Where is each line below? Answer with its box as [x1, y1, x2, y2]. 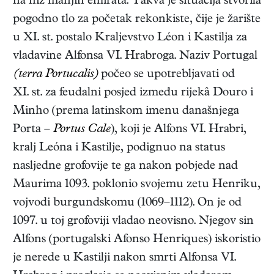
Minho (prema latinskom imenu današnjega [13, 105, 239, 119]
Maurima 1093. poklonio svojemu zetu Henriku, [13, 179, 261, 192]
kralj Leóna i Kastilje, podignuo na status [13, 142, 225, 155]
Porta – [13, 124, 53, 137]
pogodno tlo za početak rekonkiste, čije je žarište [13, 13, 261, 27]
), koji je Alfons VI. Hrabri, [111, 124, 246, 137]
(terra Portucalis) [13, 68, 98, 82]
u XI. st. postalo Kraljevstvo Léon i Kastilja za [13, 32, 247, 45]
